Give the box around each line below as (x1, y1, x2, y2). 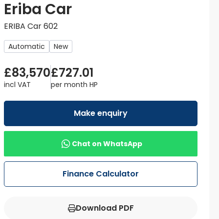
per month (51, 80, 89, 90)
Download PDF (75, 202, 134, 214)
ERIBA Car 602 (4, 21, 58, 32)
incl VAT (4, 80, 31, 90)
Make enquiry (74, 108, 128, 119)
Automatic (8, 42, 45, 52)
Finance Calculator (63, 168, 139, 180)
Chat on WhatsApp (71, 139, 142, 149)
